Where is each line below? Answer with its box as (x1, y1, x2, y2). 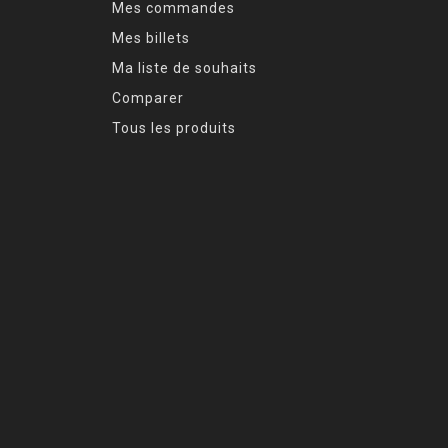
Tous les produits (112, 119, 236, 136)
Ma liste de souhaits (112, 59, 257, 76)
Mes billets (112, 29, 190, 46)
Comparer (112, 89, 184, 106)
